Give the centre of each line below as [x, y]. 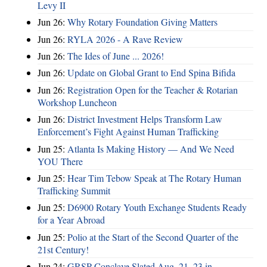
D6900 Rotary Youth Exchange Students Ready [157, 207]
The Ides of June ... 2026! [116, 56]
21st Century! [63, 249]
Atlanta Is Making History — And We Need [151, 148]
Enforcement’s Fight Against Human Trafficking [128, 132]
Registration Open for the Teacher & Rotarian [153, 89]
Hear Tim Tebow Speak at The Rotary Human [154, 178]
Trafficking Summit [74, 190]
